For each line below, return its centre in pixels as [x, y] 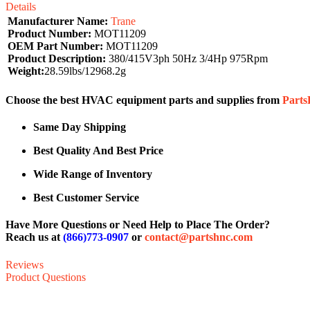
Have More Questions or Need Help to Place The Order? [138, 225]
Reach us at [34, 237]
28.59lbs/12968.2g [85, 71]
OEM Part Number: [55, 46]
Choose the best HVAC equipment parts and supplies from [144, 100]
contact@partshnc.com [199, 237]
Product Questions [46, 277]
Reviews [25, 264]
